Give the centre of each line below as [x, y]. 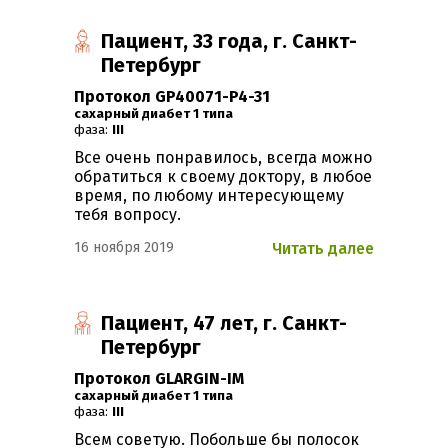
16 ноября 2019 [124, 248]
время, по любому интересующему [209, 196]
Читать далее [323, 249]
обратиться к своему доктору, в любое [223, 177]
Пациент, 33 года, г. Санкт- [229, 41]
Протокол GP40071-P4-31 [172, 97]
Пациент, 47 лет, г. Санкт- [224, 323]
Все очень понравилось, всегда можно [223, 158]
